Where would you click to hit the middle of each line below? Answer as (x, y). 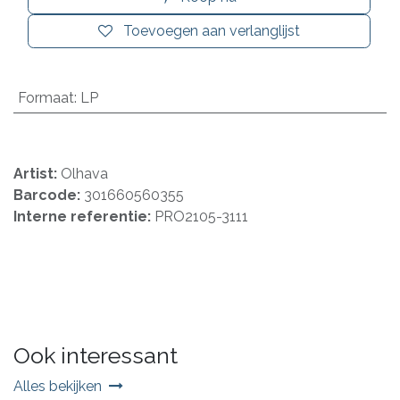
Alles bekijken (58, 386)
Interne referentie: (84, 216)
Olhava (84, 173)
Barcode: (49, 195)
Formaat (46, 97)
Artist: (37, 173)
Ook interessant (96, 355)
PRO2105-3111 (201, 216)
